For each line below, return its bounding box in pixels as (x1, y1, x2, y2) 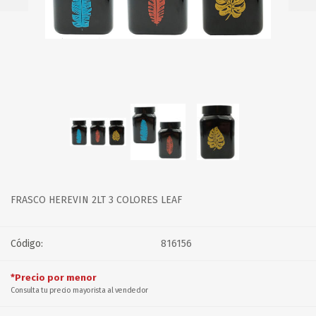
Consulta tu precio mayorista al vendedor (11, 286, 148, 295)
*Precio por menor (11, 272, 97, 284)
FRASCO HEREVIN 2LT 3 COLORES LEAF (11, 194, 182, 206)
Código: (11, 238, 43, 250)
